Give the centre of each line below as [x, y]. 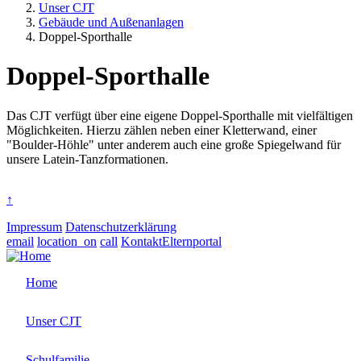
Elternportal [192, 241]
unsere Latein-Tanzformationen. [87, 159]
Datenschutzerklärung [121, 226]
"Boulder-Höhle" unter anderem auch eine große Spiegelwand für [174, 144]
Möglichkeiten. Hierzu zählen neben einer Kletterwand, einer [162, 130]
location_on [67, 241]
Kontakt [141, 241]
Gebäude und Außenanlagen [111, 22]
